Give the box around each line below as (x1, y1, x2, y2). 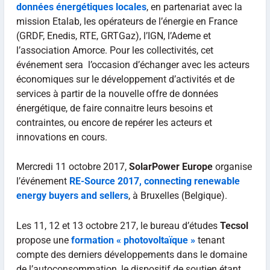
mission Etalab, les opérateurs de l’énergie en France (16, 15, 237, 27)
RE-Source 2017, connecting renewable (69, 175, 240, 187)
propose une (16, 234, 71, 246)
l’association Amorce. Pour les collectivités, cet (16, 44, 213, 56)
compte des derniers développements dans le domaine (16, 248, 247, 260)
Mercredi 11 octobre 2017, (16, 161, 129, 173)
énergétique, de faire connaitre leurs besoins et (16, 102, 213, 114)
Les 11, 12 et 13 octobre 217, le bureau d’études (16, 219, 220, 231)
